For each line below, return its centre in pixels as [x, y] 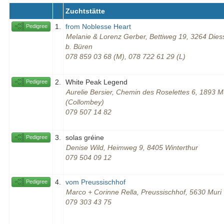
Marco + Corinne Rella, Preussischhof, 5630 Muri [144, 192]
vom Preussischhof [95, 182]
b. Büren [79, 47]
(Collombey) [85, 102]
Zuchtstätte [85, 11]
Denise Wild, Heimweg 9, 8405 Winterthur [132, 148]
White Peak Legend [96, 82]
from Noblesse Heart [98, 27]
